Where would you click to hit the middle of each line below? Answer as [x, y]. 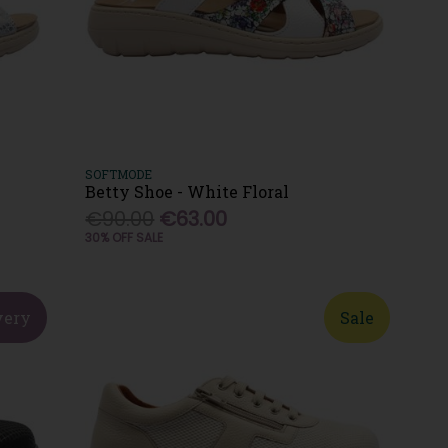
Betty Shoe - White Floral [187, 191]
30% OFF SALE [124, 237]
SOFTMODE [119, 173]
